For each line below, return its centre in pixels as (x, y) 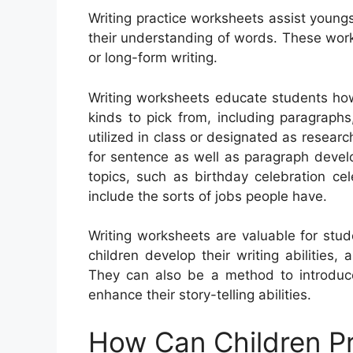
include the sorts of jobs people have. (208, 196)
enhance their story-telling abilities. (200, 295)
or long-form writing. (153, 58)
